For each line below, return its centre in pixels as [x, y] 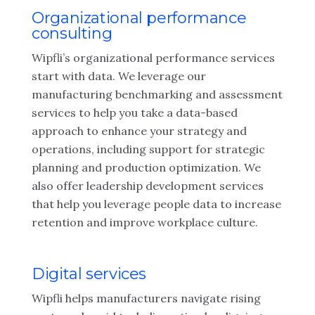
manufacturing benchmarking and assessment [157, 94]
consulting [72, 33]
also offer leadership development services [148, 186]
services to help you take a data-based [135, 112]
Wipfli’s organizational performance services [153, 58]
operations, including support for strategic [148, 149]
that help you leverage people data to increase [156, 204]
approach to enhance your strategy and [139, 131]
